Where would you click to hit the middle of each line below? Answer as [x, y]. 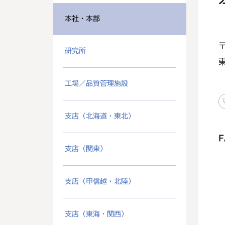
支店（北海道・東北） [100, 116]
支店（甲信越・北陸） [100, 181]
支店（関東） [86, 149]
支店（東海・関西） [96, 214]
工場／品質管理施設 [96, 83]
